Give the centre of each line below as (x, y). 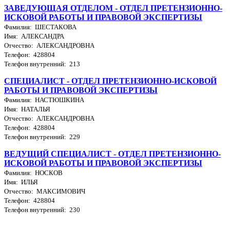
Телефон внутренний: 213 (42, 64)
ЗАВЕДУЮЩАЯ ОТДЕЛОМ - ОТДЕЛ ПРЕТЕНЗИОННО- (113, 8)
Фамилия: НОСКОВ (33, 172)
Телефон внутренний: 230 (42, 209)
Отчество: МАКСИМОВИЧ (45, 191)
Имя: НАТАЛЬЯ (27, 109)
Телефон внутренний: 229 (42, 137)
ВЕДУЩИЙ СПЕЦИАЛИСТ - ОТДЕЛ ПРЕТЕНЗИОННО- (112, 154)
